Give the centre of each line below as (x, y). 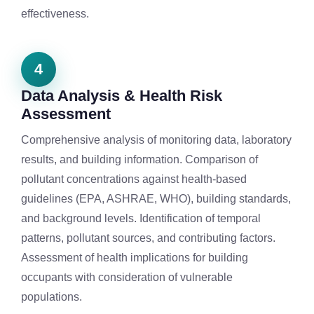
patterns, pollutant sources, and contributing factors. (148, 238)
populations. (52, 297)
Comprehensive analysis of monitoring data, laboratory (156, 140)
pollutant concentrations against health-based (134, 179)
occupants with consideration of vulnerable (127, 278)
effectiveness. (55, 14)
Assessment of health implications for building (135, 258)
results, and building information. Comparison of (139, 160)
